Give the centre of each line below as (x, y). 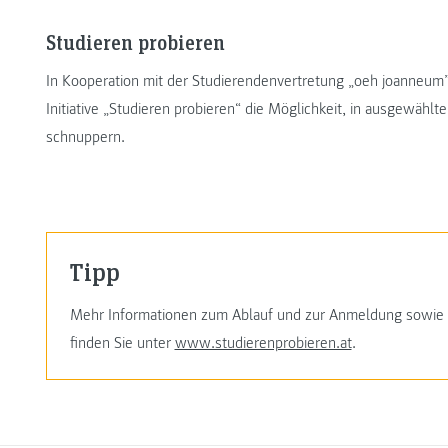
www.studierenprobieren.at (263, 342)
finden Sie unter (122, 342)
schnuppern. (85, 136)
